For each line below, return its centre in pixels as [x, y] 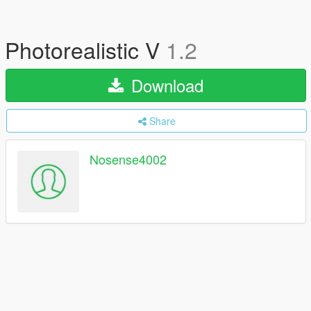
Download [165, 85]
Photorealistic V [85, 49]
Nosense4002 [128, 159]
